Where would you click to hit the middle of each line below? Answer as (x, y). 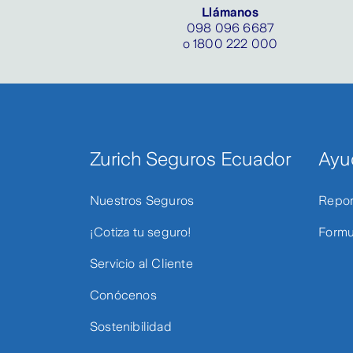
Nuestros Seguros (142, 201)
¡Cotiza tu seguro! (141, 232)
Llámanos (230, 12)
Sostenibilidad (131, 327)
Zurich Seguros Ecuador (190, 159)
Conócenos (123, 295)
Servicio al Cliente (141, 264)
